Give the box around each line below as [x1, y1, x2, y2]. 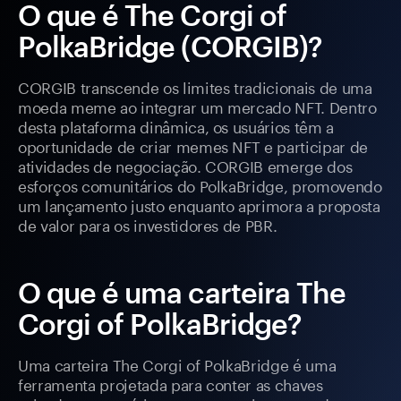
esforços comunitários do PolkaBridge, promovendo [18, 173, 382, 197]
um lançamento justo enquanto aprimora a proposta [18, 192, 380, 217]
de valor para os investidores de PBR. [18, 212, 277, 236]
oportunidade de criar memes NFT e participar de [18, 133, 369, 158]
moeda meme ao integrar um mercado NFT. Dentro [18, 94, 377, 118]
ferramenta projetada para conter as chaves [18, 371, 323, 396]
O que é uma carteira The [18, 276, 346, 310]
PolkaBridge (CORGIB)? [18, 30, 322, 64]
